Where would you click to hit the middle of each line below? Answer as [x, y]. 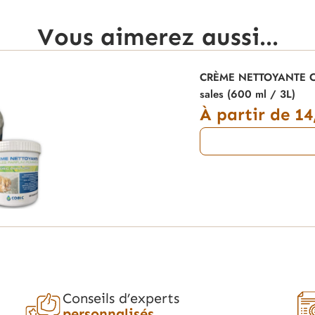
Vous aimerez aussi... [157, 37]
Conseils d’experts [121, 298]
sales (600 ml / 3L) [247, 94]
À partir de [247, 114]
